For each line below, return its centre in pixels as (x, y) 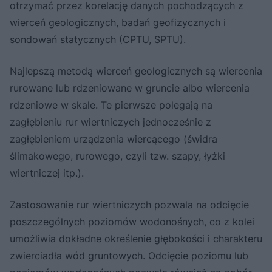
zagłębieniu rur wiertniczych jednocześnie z (110, 122)
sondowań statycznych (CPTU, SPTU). (98, 39)
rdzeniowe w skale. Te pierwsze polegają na (111, 105)
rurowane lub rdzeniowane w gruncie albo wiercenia (130, 88)
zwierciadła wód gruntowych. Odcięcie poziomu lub (129, 255)
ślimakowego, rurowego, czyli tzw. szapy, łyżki (117, 156)
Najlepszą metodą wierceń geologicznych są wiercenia (136, 71)
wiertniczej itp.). (47, 173)
